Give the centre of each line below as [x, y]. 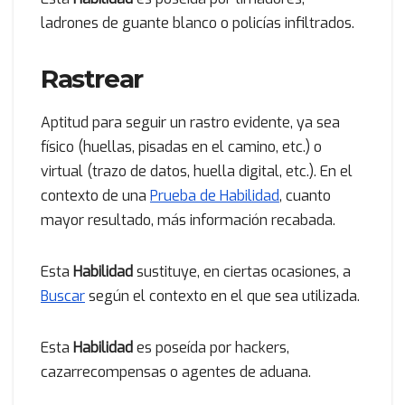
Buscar [63, 297]
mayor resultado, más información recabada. [188, 221]
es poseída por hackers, [213, 348]
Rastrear [92, 78]
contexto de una [95, 196]
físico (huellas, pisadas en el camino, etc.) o [181, 147]
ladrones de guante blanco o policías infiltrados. [198, 23]
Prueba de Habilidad [215, 196]
